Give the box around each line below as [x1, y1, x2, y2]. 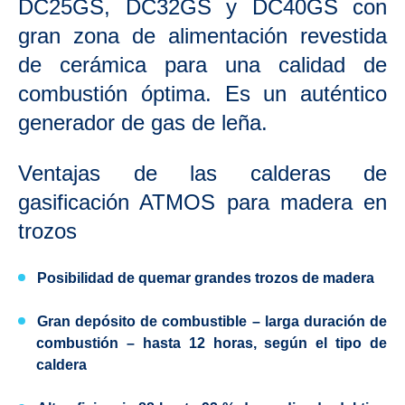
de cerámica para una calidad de [18, 52, 387, 77]
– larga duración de [247, 314, 388, 329]
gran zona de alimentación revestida [18, 24, 387, 48]
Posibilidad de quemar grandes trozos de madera [37, 270, 374, 286]
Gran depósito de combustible [37, 314, 248, 329]
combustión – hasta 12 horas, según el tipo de [36, 335, 387, 351]
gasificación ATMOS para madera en [18, 190, 387, 214]
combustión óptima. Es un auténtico [18, 81, 387, 106]
